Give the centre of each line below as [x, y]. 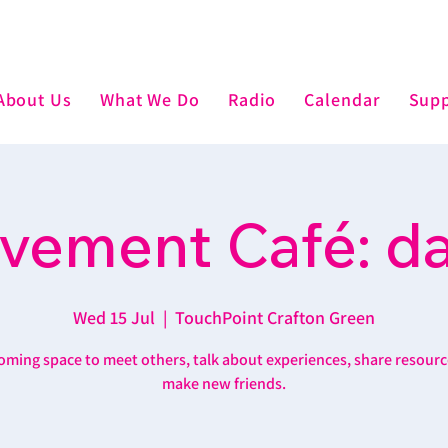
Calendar [342, 99]
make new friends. [224, 383]
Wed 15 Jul [114, 317]
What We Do [149, 99]
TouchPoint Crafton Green [275, 317]
